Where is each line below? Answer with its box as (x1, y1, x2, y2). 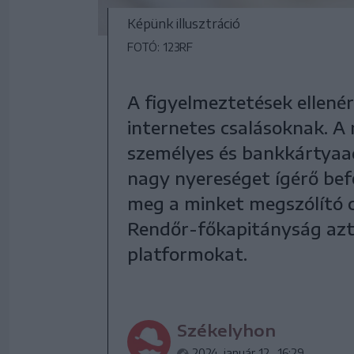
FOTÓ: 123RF (127, 40, 193, 54)
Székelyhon (177, 320, 276, 340)
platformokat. (127, 243, 247, 265)
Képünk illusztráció (127, 16, 240, 32)
